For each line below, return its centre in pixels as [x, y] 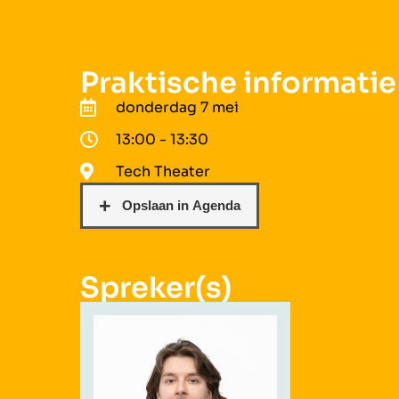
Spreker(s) [156, 287]
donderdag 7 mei [177, 107]
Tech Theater [163, 171]
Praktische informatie [238, 82]
